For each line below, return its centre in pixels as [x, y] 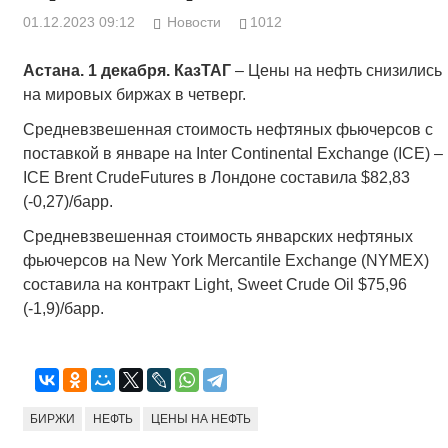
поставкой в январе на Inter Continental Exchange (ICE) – [232, 154]
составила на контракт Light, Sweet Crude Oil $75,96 [214, 285]
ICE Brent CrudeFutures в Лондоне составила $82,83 [216, 178]
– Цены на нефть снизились [336, 71]
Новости [194, 22]
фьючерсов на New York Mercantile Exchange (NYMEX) [225, 261]
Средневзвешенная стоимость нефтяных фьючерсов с [227, 130]
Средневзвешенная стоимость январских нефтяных [217, 237]
